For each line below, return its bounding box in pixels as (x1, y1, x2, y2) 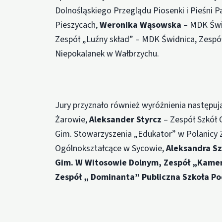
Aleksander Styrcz (89, 113, 164, 126)
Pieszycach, (55, 18, 100, 31)
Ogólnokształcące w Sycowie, (55, 142, 166, 155)
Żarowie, (55, 113, 90, 126)
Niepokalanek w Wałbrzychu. (55, 47, 160, 60)
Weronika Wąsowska (100, 18, 184, 31)
